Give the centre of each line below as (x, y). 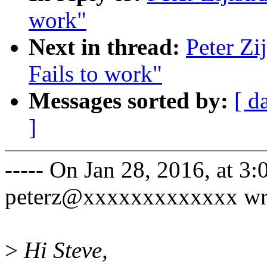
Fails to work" (95, 74)
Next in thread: (107, 47)
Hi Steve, (63, 250)
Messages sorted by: (131, 101)
